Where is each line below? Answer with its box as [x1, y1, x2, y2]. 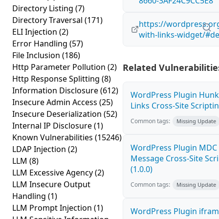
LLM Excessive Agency [12, 167, 95, 178]
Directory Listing [12, 3, 75, 14]
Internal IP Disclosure [12, 120, 94, 131]
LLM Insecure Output [12, 179, 90, 190]
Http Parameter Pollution [12, 62, 108, 72]
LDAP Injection [12, 144, 68, 154]
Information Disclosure [12, 85, 100, 96]
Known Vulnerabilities [12, 132, 95, 143]
